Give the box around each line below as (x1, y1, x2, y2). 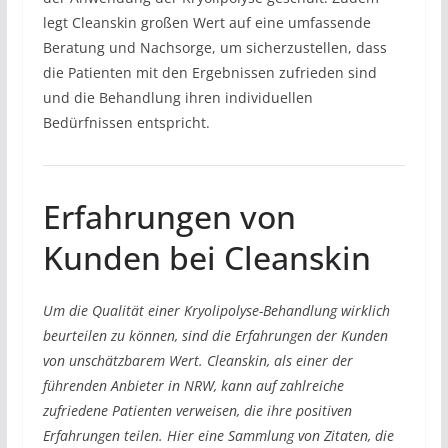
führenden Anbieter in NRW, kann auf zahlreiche (42, 376, 344, 396)
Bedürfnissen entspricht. (42, 113, 210, 133)
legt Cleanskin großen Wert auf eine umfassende (42, 13, 371, 33)
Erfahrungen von (42, 195, 296, 239)
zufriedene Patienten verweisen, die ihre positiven (42, 401, 352, 421)
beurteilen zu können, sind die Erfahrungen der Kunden (42, 326, 388, 346)
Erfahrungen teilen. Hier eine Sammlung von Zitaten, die (42, 426, 394, 446)
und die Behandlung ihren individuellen (42, 88, 313, 108)
